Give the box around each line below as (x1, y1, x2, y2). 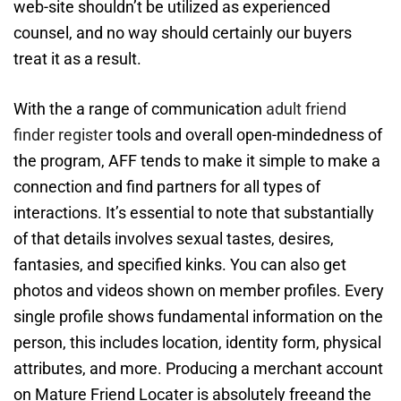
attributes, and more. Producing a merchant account (13, 359, 383, 379)
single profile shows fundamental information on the (13, 307, 383, 327)
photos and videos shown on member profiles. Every (13, 281, 384, 301)
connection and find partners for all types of (13, 177, 320, 197)
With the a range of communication (13, 99, 266, 119)
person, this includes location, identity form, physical (13, 333, 381, 353)
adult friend (266, 99, 346, 119)
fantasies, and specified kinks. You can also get (13, 255, 346, 275)
